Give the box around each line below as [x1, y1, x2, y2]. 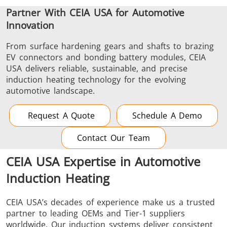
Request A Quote [24, 110, 95, 122]
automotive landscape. [6, 85, 95, 97]
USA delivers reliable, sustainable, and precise [6, 63, 187, 74]
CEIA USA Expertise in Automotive [6, 153, 201, 170]
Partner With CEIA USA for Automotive [6, 6, 184, 19]
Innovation [6, 18, 54, 31]
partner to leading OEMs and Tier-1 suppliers [6, 208, 185, 219]
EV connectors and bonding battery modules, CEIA [6, 52, 206, 63]
